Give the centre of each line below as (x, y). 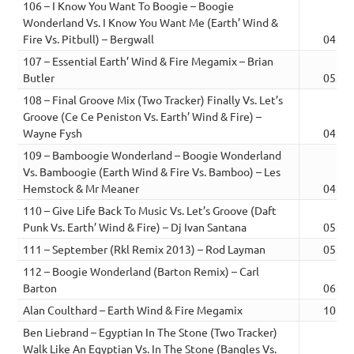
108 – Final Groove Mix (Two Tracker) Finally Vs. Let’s (153, 99)
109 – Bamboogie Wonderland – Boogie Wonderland (153, 154)
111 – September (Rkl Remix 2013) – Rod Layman (145, 249)
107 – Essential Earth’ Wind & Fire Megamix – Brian (149, 60)
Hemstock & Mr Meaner (81, 188)
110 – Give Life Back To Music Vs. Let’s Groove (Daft (150, 210)
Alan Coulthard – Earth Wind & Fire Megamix (133, 309)
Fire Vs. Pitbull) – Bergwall (89, 38)
